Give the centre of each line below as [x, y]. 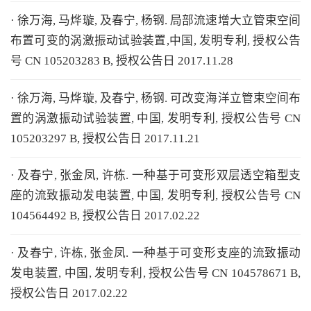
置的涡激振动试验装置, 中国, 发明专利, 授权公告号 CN [155, 118]
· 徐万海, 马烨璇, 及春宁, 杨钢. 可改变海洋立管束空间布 [155, 98]
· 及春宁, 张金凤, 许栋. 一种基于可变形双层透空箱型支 [155, 176]
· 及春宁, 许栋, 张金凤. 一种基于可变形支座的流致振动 [155, 253]
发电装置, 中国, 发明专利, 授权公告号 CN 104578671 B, [155, 274]
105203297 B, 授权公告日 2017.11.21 [105, 138]
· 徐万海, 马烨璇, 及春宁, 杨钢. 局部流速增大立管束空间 [155, 20]
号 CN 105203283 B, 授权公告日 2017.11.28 [121, 60]
